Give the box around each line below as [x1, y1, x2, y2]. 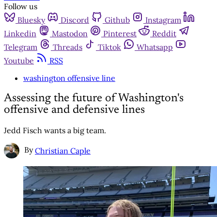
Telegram [4, 42, 37, 52]
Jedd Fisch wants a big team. [4, 125, 106, 135]
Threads [53, 42, 82, 52]
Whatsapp [137, 42, 173, 52]
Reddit [152, 29, 176, 38]
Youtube [4, 56, 34, 65]
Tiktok [98, 42, 121, 52]
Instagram [145, 15, 181, 25]
